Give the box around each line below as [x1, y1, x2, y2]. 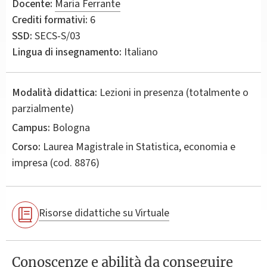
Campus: [12, 120, 50, 135]
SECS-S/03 [32, 28, 80, 44]
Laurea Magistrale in [41, 139, 136, 154]
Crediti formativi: [12, 12, 88, 27]
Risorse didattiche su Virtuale [39, 206, 169, 221]
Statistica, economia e [136, 139, 235, 154]
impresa [12, 155, 48, 170]
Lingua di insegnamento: [12, 44, 122, 60]
